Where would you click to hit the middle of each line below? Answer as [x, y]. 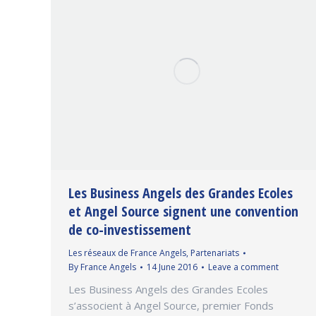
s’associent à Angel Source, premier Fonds [171, 306]
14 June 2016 [172, 267]
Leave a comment [243, 267]
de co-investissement [130, 230]
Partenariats [215, 253]
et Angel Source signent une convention [183, 212]
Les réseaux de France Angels [127, 253]
